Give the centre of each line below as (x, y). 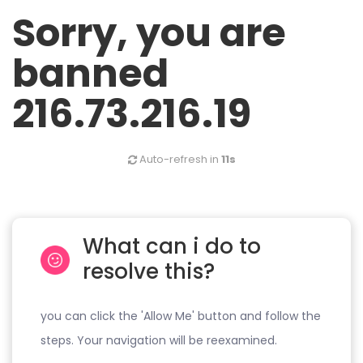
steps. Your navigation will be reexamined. (159, 341)
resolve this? (149, 272)
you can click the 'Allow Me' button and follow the (181, 316)
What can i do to (172, 247)
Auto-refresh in (179, 159)
